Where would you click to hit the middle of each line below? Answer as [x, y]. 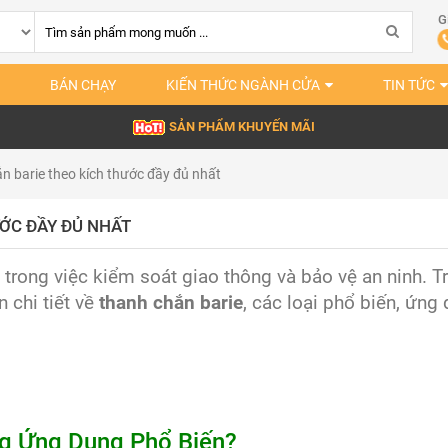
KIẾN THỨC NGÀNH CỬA [243, 85]
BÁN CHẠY [83, 85]
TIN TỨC [409, 85]
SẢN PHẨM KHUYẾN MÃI [242, 126]
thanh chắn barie [171, 303]
